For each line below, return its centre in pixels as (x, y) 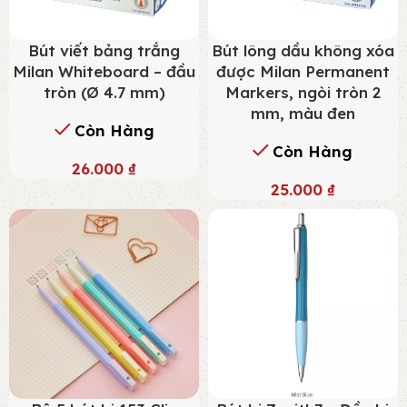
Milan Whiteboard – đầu (104, 71)
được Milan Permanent (303, 71)
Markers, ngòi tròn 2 (303, 92)
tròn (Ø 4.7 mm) (104, 92)
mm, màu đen (303, 113)
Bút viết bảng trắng (104, 50)
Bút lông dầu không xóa (303, 50)
